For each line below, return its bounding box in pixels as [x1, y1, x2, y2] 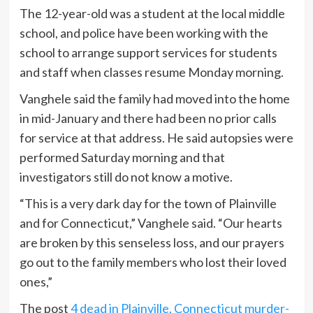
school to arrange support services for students [19, 45, 277, 61]
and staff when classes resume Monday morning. [19, 64, 284, 80]
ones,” [19, 274, 52, 290]
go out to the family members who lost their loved [19, 254, 286, 270]
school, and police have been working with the [19, 25, 268, 41]
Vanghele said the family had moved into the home [19, 91, 290, 107]
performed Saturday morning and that [19, 150, 225, 166]
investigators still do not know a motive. [19, 169, 233, 185]
